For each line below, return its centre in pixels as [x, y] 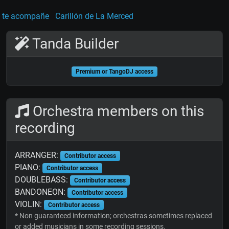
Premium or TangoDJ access [114, 72]
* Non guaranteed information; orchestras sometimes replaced [113, 216]
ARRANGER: [38, 155]
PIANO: [29, 168]
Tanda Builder [74, 44]
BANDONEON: [41, 192]
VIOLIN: [29, 204]
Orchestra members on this [117, 111]
